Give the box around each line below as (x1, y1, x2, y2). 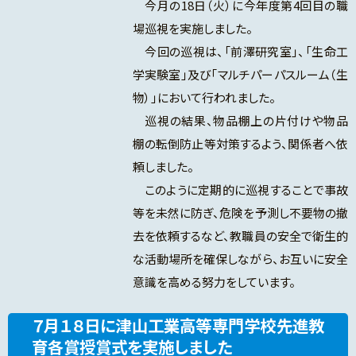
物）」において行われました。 (132, 89, 276, 106)
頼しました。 (132, 158, 194, 176)
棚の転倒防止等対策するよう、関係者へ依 (132, 135, 348, 153)
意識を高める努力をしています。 (132, 273, 296, 291)
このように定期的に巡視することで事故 (132, 181, 348, 199)
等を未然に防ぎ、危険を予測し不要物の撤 (132, 204, 348, 222)
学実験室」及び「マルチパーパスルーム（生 (132, 66, 348, 83)
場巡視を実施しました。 (132, 20, 253, 37)
